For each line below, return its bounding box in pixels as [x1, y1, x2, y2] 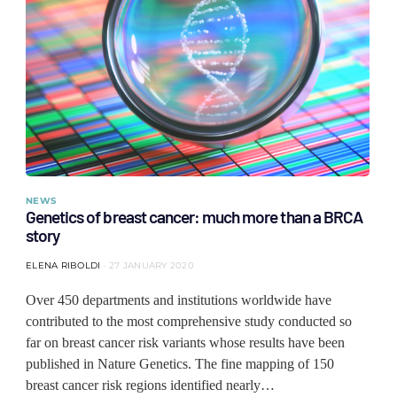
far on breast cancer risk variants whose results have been [26, 335, 345, 350]
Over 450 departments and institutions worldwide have [26, 292, 331, 307]
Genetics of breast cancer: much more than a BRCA [26, 206, 362, 227]
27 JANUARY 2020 [109, 260, 194, 271]
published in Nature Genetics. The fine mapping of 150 [26, 356, 334, 371]
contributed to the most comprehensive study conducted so [26, 314, 352, 329]
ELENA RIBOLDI [26, 260, 101, 271]
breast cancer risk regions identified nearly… [26, 378, 275, 393]
